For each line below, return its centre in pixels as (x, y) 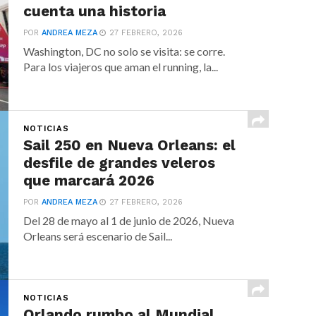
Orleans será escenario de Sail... (98, 236)
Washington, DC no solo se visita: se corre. (124, 51)
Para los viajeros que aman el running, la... (121, 67)
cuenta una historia (95, 11)
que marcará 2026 (89, 181)
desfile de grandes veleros (120, 163)
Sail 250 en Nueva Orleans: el (130, 145)
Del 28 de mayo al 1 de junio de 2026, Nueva (129, 220)
